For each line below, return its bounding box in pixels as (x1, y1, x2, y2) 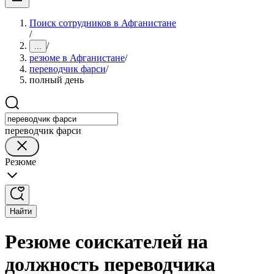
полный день (29, 75, 84, 85)
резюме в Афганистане (29, 53, 125, 63)
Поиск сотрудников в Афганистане (29, 18, 176, 28)
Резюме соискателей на (5, 231, 208, 253)
